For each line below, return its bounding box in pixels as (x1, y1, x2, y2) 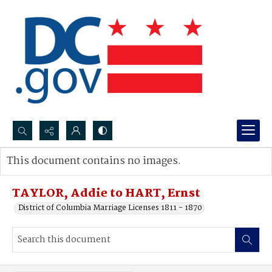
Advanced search (19, 167, 81, 180)
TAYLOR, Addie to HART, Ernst (12, 185, 200, 203)
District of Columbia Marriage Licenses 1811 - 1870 (18, 202, 202, 214)
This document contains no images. (7, 153, 181, 169)
